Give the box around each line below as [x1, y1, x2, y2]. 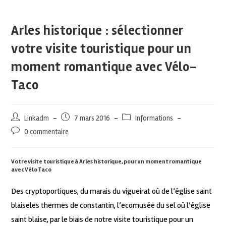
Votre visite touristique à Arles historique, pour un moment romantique [11, 157, 202, 165]
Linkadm [24, 114, 49, 123]
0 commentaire [24, 127, 69, 136]
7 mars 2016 [74, 114, 110, 123]
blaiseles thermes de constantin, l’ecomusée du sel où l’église [11, 200, 211, 210]
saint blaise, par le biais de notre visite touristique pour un [11, 214, 194, 224]
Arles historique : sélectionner [11, 22, 184, 39]
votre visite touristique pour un [11, 40, 192, 57]
